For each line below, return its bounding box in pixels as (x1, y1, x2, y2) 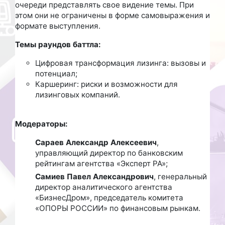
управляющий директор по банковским (35, 148, 183, 158)
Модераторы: (15, 119, 68, 129)
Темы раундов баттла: (15, 39, 101, 49)
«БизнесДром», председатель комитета (35, 192, 183, 202)
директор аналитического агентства (35, 182, 172, 192)
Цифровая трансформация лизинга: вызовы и (35, 58, 206, 68)
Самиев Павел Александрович (35, 171, 154, 181)
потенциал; (35, 68, 77, 78)
